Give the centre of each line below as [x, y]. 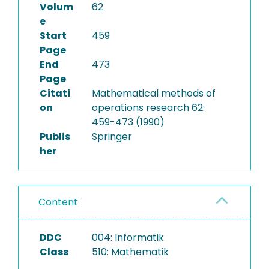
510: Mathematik [130, 252]
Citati [55, 93]
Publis [55, 137]
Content [58, 202]
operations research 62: [148, 108]
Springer [112, 137]
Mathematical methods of [153, 93]
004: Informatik [128, 237]
